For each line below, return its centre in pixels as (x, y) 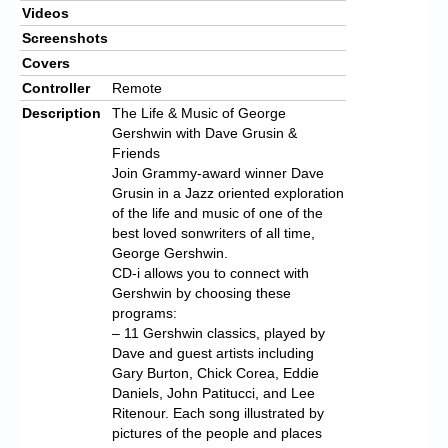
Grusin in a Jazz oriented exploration (228, 192)
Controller (56, 87)
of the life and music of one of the (217, 212)
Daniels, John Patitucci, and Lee (213, 392)
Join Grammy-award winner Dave (218, 172)
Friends (136, 152)
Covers (46, 62)
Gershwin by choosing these (201, 292)
